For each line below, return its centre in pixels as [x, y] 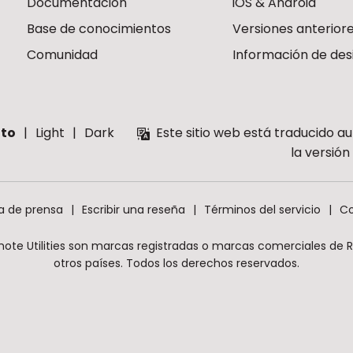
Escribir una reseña [134, 210]
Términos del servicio [262, 210]
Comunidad [62, 55]
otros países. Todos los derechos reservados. [176, 264]
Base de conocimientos [99, 29]
